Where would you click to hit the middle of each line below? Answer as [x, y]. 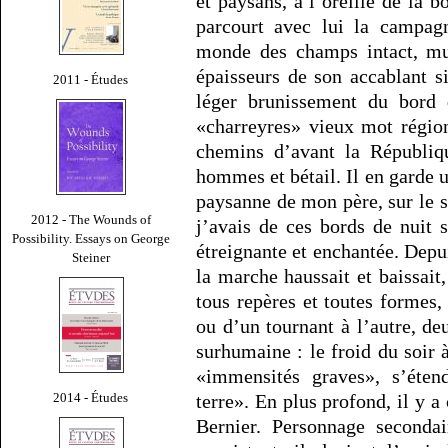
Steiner [91, 257]
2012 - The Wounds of [91, 219]
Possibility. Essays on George [91, 238]
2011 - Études [91, 79]
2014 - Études [91, 397]
